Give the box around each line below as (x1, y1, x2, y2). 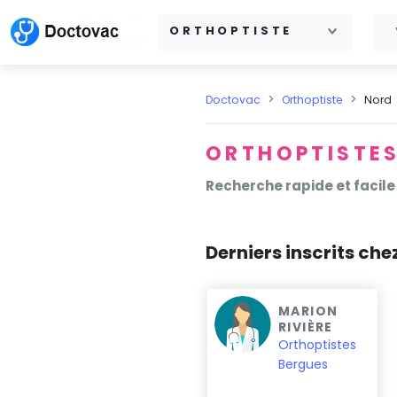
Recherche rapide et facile (206, 176, 395, 195)
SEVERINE (76, 318, 146, 336)
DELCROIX (76, 302, 151, 320)
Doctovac (206, 92, 261, 107)
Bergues (278, 355, 328, 373)
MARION (278, 302, 339, 320)
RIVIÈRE (278, 318, 333, 336)
